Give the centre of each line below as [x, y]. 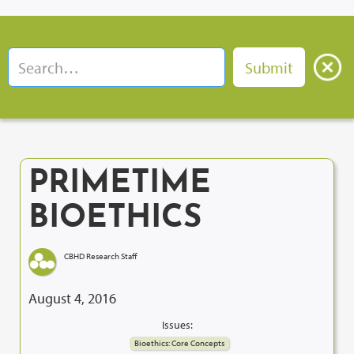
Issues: [177, 325]
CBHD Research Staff [100, 256]
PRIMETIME [120, 184]
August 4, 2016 [72, 298]
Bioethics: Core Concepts [179, 343]
